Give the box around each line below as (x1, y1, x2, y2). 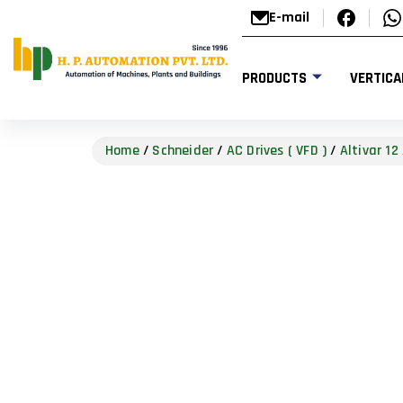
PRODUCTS (241, 67, 307, 88)
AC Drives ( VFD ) (226, 141, 327, 160)
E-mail (268, 8, 310, 27)
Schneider (152, 141, 214, 160)
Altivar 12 (339, 141, 399, 160)
